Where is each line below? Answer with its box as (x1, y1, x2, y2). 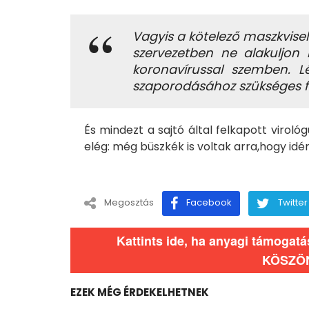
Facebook (186, 196, 232, 209)
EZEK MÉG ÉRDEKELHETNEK (70, 285, 209, 299)
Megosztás (104, 196, 154, 209)
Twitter (278, 196, 308, 209)
